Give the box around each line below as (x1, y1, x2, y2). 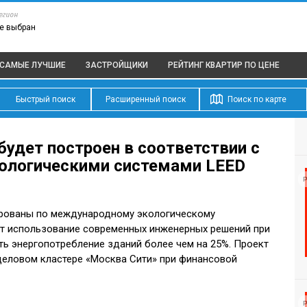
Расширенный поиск (105, 95, 186, 104)
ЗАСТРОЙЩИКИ (86, 60, 148, 70)
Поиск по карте (227, 95, 286, 104)
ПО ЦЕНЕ (243, 60, 280, 70)
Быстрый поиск (15, 95, 75, 104)
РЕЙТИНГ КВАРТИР (168, 60, 243, 70)
